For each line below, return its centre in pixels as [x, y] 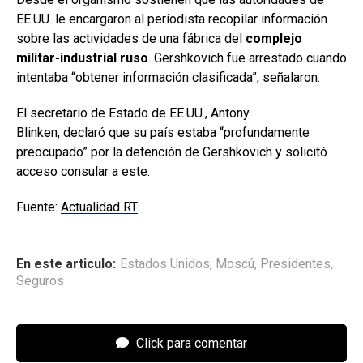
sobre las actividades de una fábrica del [131, 38]
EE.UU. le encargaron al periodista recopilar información [172, 19]
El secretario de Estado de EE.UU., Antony [133, 113]
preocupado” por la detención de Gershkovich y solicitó [172, 152]
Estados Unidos [165, 263]
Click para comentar [190, 343]
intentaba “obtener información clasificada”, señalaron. [168, 77]
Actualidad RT [99, 207]
